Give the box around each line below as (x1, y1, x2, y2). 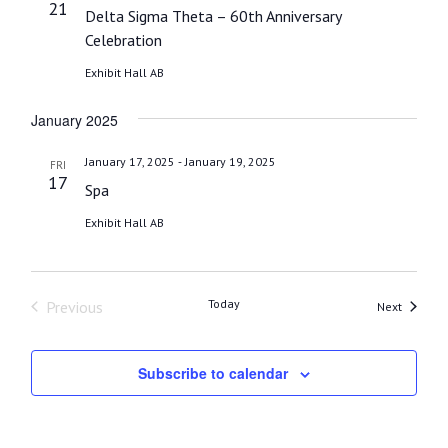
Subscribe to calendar (138, 362, 288, 383)
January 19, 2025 (184, 153, 276, 169)
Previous (45, 296, 103, 317)
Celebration (84, 29, 162, 50)
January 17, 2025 (84, 153, 175, 169)
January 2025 (30, 109, 118, 130)
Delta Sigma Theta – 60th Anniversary (84, 5, 342, 26)
